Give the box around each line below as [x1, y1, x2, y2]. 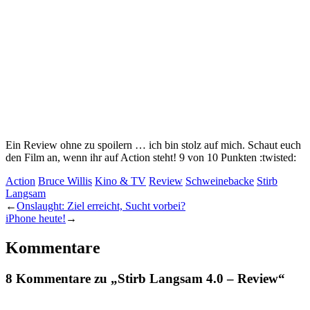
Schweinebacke [185, 174, 254, 187]
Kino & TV [95, 174, 146, 187]
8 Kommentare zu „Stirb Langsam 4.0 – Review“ [6, 271, 285, 286]
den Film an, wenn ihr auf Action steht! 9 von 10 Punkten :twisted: [6, 151, 296, 163]
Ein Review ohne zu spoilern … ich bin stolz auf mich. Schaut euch [6, 138, 301, 151]
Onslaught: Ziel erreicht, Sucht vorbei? [17, 199, 185, 212]
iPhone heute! [6, 212, 66, 224]
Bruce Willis [38, 174, 92, 187]
